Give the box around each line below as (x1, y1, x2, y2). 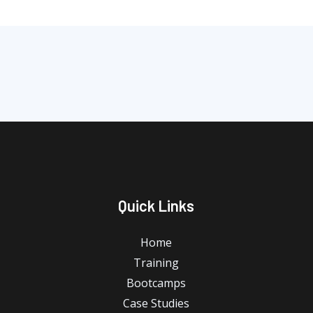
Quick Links (118, 196, 195, 215)
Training (133, 255, 180, 271)
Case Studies (123, 296, 190, 312)
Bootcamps (126, 275, 187, 291)
